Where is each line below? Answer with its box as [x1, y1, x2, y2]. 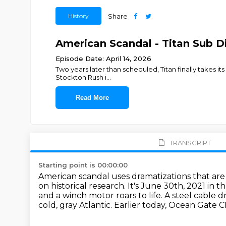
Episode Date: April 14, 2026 [55, 54, 151, 63]
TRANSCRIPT [169, 138, 211, 147]
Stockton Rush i [55, 73, 106, 81]
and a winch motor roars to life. [38, 191, 164, 200]
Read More [75, 94, 109, 101]
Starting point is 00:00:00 [38, 161, 128, 169]
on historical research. [38, 181, 128, 191]
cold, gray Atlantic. [38, 200, 114, 210]
